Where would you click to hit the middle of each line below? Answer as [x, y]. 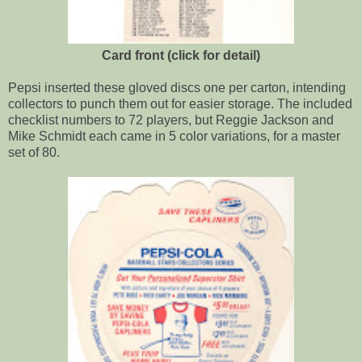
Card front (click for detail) [181, 55]
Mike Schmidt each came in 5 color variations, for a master [174, 136]
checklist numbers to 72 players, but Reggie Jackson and [171, 120]
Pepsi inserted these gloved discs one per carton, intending [177, 87]
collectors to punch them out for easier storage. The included [180, 103]
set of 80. [34, 152]
